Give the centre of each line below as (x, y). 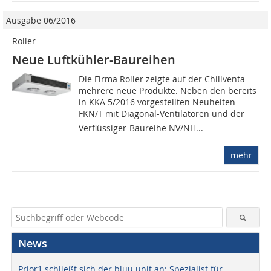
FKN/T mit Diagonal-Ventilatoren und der (162, 114)
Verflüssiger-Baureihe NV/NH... (141, 128)
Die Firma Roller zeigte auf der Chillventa (162, 79)
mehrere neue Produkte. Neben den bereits (168, 91)
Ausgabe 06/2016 (41, 21)
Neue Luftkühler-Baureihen (94, 60)
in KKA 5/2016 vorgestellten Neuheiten (157, 102)
